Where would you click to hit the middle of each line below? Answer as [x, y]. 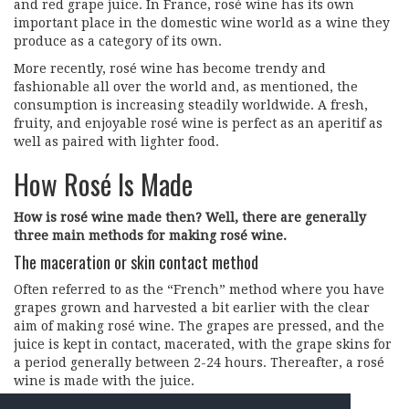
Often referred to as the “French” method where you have [199, 289]
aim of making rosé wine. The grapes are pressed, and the [199, 325]
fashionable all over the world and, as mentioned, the [186, 86]
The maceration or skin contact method [136, 262]
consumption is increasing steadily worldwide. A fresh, [191, 105]
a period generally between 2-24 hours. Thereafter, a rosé [199, 362]
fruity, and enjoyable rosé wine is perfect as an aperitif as [198, 123]
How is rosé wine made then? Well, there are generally [190, 217]
